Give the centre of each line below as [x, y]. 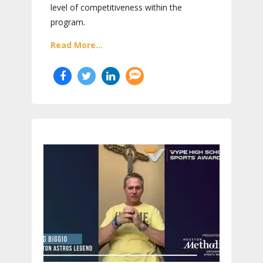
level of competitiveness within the [116, 7]
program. [68, 22]
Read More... [77, 45]
